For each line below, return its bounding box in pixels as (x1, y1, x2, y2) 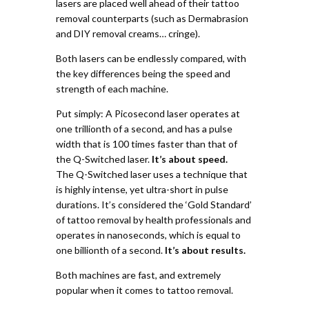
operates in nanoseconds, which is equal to (55, 229, 241, 241)
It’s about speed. (151, 153, 228, 166)
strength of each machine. (55, 83, 168, 95)
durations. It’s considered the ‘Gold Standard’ (55, 199, 252, 211)
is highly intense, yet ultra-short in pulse (55, 183, 228, 196)
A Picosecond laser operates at (105, 108, 240, 120)
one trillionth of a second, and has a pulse (55, 123, 232, 135)
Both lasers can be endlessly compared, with (55, 52, 246, 65)
